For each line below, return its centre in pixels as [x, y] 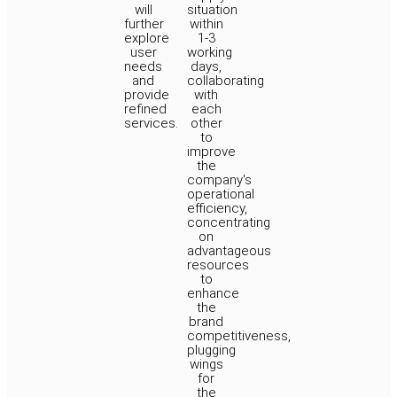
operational [220, 194]
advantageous [229, 250]
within [206, 23]
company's [219, 179]
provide [146, 94]
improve [211, 151]
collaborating [225, 80]
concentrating [228, 222]
